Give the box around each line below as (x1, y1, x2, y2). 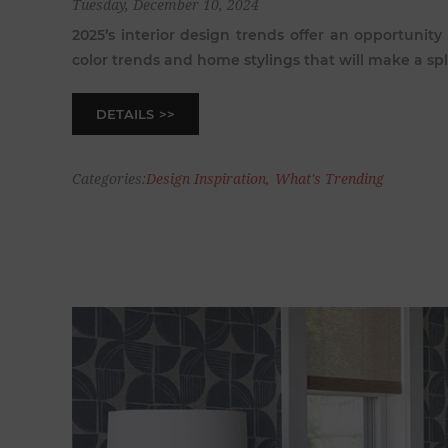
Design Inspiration (146, 171, 266, 188)
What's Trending (275, 171, 384, 188)
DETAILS (96, 105, 154, 122)
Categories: (72, 171, 146, 188)
